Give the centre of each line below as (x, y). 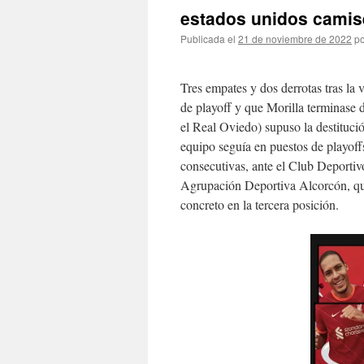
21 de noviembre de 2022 (295, 39)
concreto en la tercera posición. (260, 204)
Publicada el (208, 39)
